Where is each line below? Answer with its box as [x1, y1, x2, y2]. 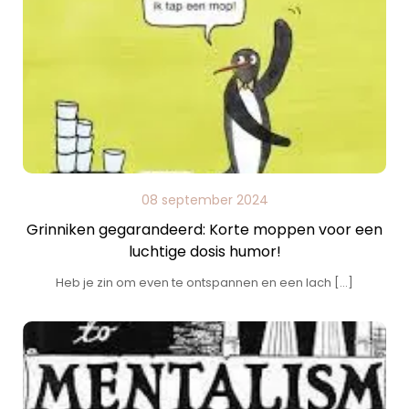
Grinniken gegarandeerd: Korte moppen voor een [26, 219, 383, 240]
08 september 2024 [141, 191, 268, 209]
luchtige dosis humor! [128, 241, 281, 262]
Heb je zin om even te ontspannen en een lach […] [56, 274, 353, 291]
